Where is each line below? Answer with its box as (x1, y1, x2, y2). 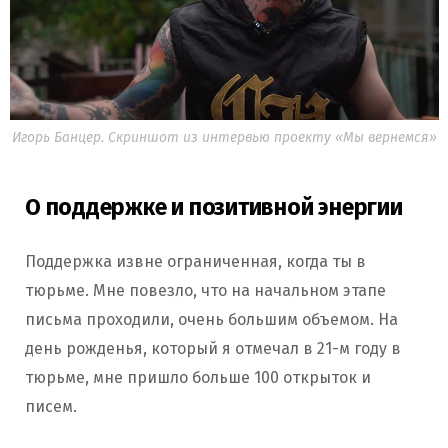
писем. (25, 396, 77, 416)
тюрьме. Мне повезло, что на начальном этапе (25, 280, 386, 300)
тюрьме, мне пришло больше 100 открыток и (25, 367, 371, 387)
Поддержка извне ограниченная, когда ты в (25, 251, 366, 271)
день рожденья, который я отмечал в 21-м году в (25, 338, 401, 358)
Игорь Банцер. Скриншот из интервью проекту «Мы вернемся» (11, 128, 437, 146)
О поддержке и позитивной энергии (25, 192, 403, 221)
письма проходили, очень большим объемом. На (25, 309, 398, 329)
